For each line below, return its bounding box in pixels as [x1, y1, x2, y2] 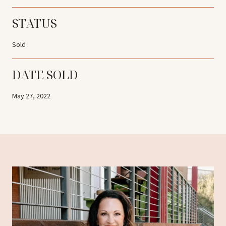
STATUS [12, 14, 57, 31]
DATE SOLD [12, 66, 78, 83]
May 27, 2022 [12, 91, 50, 100]
